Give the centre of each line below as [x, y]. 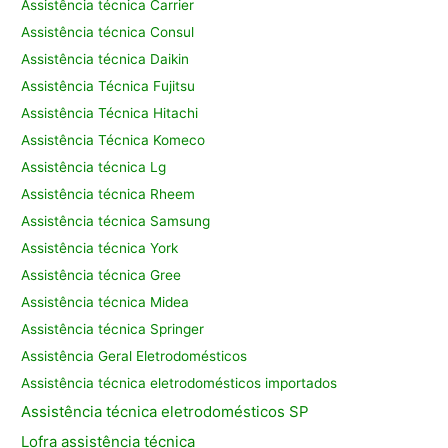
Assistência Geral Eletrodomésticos [134, 356]
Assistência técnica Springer [113, 329]
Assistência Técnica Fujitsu [108, 86]
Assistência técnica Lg [94, 167]
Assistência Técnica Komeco [113, 140]
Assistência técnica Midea [105, 302]
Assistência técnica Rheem [108, 194]
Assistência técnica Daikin [105, 59]
